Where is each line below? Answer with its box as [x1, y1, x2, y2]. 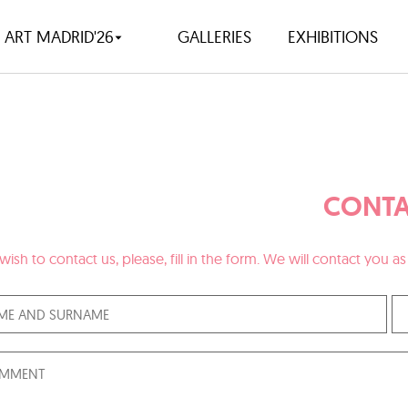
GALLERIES [177, 25, 251, 47]
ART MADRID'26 [4, 25, 114, 47]
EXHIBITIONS [287, 25, 378, 47]
